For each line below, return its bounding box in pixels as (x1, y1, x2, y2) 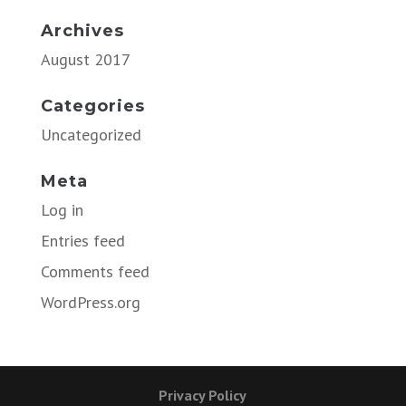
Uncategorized (40, 123, 141, 145)
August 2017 (40, 48, 130, 70)
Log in (40, 198, 83, 220)
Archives (40, 20, 124, 41)
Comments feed (40, 260, 150, 282)
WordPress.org (40, 291, 140, 313)
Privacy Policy (159, 385, 247, 404)
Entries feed (40, 229, 125, 251)
